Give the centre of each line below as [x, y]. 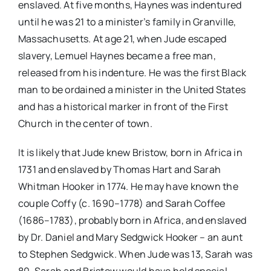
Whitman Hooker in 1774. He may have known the [128, 187]
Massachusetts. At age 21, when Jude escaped [122, 39]
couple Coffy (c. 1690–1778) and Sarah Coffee [122, 204]
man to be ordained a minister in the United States [132, 90]
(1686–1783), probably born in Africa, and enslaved [132, 220]
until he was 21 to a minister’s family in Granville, [127, 22]
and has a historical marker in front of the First [123, 107]
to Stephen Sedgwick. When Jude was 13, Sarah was [135, 254]
